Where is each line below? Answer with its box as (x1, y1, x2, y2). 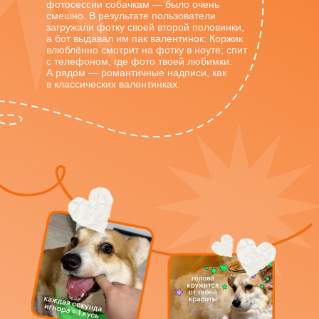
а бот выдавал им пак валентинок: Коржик (46, 33, 243, 44)
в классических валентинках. (46, 78, 180, 90)
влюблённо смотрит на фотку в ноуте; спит (46, 44, 247, 56)
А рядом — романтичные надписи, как (46, 67, 226, 78)
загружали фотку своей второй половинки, (46, 21, 244, 33)
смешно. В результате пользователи (46, 10, 216, 21)
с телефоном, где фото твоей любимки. (46, 56, 232, 67)
